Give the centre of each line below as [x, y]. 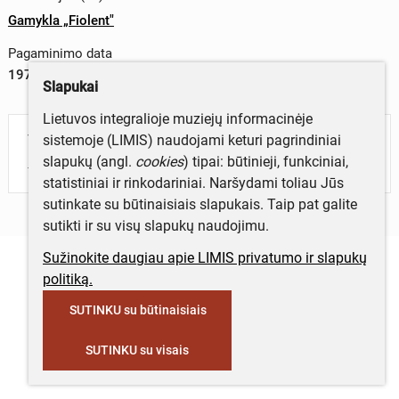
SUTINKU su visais [137, 350]
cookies [159, 162]
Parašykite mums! [85, 162]
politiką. [68, 279]
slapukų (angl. [89, 162]
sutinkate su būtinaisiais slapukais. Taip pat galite [200, 204]
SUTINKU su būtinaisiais [138, 310]
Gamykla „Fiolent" [61, 21]
